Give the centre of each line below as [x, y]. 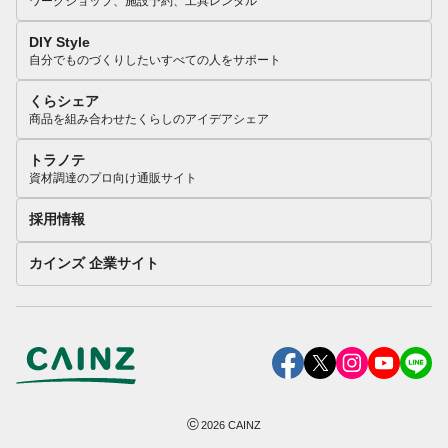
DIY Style [59, 42]
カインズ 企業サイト [94, 263]
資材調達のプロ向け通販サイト [113, 178]
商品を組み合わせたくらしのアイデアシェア [149, 119]
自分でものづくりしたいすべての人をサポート [155, 60]
